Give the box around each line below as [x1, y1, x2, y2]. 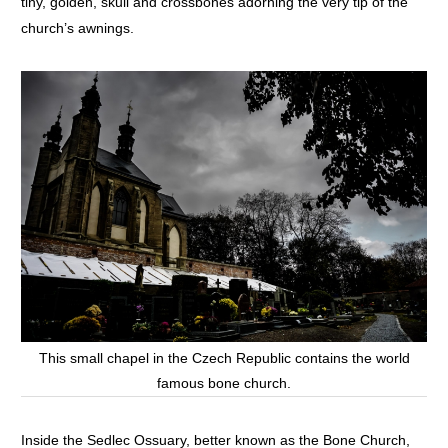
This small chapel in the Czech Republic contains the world [38, 350, 410, 367]
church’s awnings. [21, 20, 134, 37]
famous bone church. [157, 375, 291, 392]
